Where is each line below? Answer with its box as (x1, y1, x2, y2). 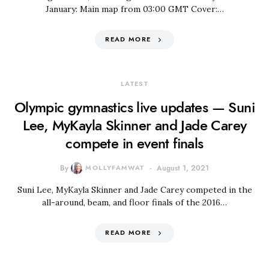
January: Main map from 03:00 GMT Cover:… (45, 4, 224, 14)
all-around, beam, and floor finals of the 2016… (42, 197, 227, 208)
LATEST (120, 79, 149, 88)
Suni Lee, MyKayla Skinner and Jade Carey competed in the (17, 184, 252, 195)
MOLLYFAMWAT (85, 163, 145, 172)
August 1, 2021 (156, 163, 209, 173)
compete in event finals (65, 133, 204, 153)
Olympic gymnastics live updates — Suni (14, 97, 255, 117)
